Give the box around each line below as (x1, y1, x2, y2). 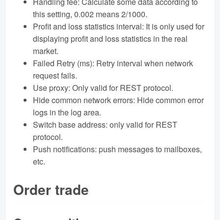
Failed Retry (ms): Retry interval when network (33, 57, 193, 69)
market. (33, 45, 58, 56)
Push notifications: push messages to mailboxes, (33, 143, 202, 155)
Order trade (13, 179, 89, 199)
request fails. (33, 69, 77, 81)
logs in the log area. (33, 106, 101, 118)
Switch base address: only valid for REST (33, 118, 177, 130)
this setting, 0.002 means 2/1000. (33, 8, 147, 20)
